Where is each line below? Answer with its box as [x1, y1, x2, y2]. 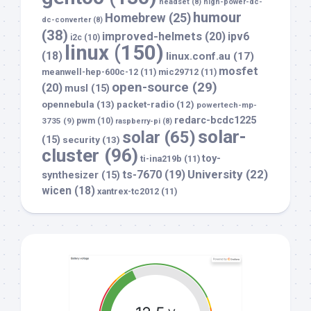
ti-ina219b [140, 153, 182, 165]
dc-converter [42, 15, 91, 25]
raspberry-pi [115, 117, 160, 126]
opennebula [42, 99, 94, 110]
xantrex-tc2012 [97, 186, 159, 197]
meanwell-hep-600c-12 [42, 67, 138, 78]
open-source [112, 80, 189, 96]
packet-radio [117, 99, 174, 110]
